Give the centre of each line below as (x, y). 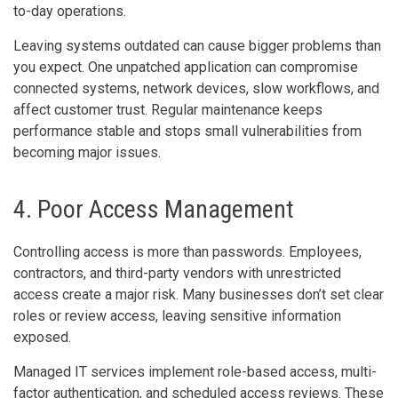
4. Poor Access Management (154, 209)
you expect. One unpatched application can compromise (186, 67)
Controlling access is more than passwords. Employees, (187, 251)
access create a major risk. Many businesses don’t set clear (199, 294)
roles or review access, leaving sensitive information (177, 315)
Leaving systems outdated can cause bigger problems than (197, 45)
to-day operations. (70, 11)
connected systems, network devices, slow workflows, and (196, 88)
